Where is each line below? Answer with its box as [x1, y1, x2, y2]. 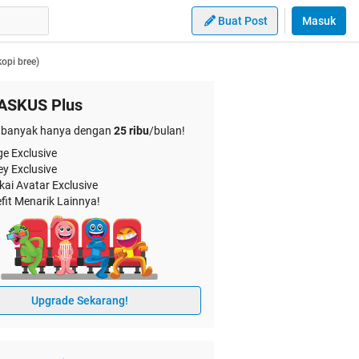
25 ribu [114, 124, 149, 137]
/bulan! [149, 124, 185, 137]
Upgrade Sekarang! [30, 294, 128, 307]
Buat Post [218, 14, 268, 27]
